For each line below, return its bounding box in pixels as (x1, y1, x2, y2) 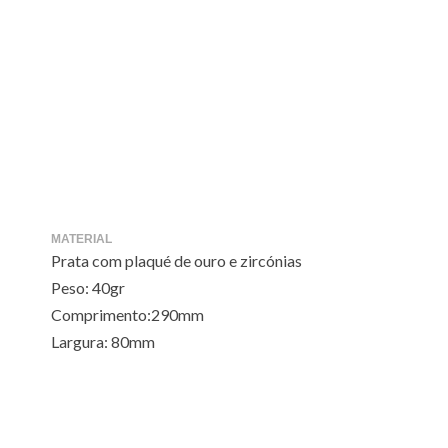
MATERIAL (51, 231, 112, 246)
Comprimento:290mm (51, 304, 204, 324)
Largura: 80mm (51, 331, 155, 351)
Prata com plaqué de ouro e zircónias (51, 250, 302, 270)
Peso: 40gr (51, 277, 125, 297)
